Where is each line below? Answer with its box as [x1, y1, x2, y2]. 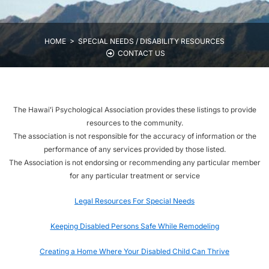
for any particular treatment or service [69, 171, 200, 180]
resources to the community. [86, 118, 183, 127]
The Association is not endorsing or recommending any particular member [8, 157, 261, 167]
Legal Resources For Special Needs [74, 196, 195, 205]
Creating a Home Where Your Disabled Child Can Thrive [40, 246, 229, 256]
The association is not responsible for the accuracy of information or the [13, 131, 256, 141]
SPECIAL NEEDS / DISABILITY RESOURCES [74, 36, 225, 46]
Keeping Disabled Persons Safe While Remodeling [50, 221, 219, 231]
